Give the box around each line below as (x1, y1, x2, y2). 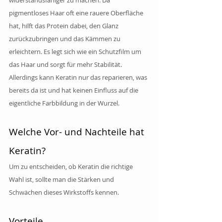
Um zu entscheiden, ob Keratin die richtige (9, 162, 134, 171)
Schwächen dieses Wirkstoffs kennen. (9, 187, 119, 197)
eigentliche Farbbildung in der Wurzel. (9, 98, 119, 108)
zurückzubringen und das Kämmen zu (9, 34, 122, 43)
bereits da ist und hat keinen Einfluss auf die (9, 85, 140, 95)
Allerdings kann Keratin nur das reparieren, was (9, 72, 149, 82)
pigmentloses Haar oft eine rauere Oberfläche (9, 8, 145, 17)
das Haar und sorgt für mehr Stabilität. (9, 59, 123, 69)
